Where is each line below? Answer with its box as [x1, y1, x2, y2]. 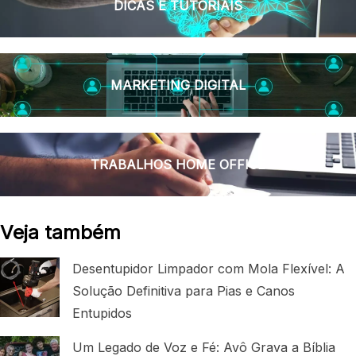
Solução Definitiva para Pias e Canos [72, 283, 295, 300]
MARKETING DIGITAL [110, 77, 246, 94]
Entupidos [72, 305, 132, 322]
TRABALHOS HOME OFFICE [91, 157, 265, 173]
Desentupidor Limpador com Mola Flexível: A [72, 261, 345, 277]
